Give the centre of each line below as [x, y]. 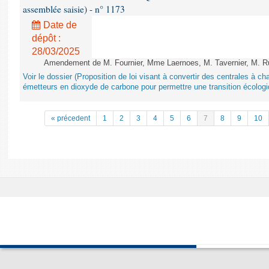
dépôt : [46, 38]
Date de [59, 25]
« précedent [71, 118]
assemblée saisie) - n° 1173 [74, 9]
